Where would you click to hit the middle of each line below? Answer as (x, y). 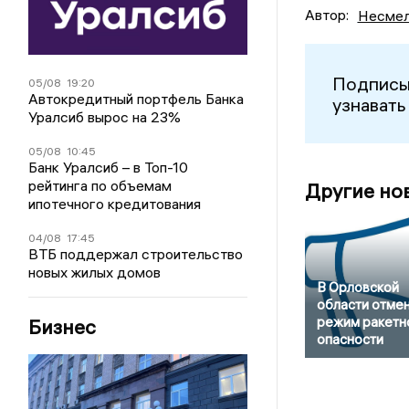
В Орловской (357, 288)
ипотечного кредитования (115, 203)
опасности (350, 340)
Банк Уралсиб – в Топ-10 (109, 167)
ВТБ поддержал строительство (136, 253)
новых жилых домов (95, 272)
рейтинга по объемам (100, 185)
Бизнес (63, 326)
